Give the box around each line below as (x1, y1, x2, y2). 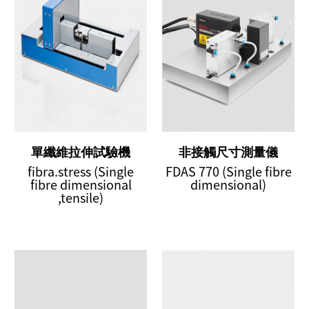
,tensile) (58, 188, 103, 208)
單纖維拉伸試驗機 (31, 144, 130, 160)
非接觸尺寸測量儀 (179, 144, 278, 160)
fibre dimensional (30, 175, 132, 195)
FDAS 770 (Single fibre (165, 162, 292, 181)
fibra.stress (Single (28, 162, 134, 181)
